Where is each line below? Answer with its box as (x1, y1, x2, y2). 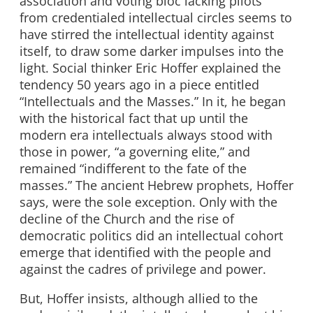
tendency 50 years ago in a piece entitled (20, 76, 259, 94)
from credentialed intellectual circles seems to (20, 9, 292, 27)
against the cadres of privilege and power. (20, 261, 266, 278)
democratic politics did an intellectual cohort (20, 227, 283, 245)
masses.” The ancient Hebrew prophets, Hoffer (20, 177, 293, 194)
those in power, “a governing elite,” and (20, 143, 250, 161)
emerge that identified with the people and (20, 244, 271, 261)
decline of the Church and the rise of (20, 210, 234, 228)
